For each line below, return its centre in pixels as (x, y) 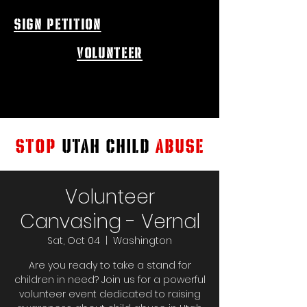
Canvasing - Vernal (110, 222)
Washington (143, 241)
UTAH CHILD (106, 144)
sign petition (58, 23)
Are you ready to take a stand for (110, 265)
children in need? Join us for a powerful (110, 280)
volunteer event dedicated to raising (110, 294)
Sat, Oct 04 (74, 241)
